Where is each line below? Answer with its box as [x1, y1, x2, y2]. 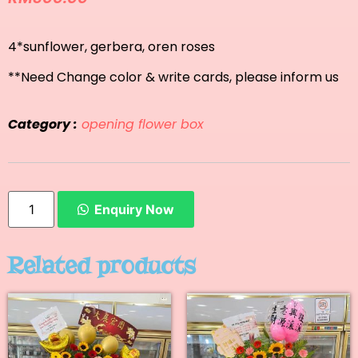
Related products [8, 249, 196, 280]
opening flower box [82, 114, 204, 133]
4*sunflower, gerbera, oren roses [8, 37, 215, 56]
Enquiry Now [94, 201, 175, 217]
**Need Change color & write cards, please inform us [8, 68, 339, 87]
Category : [8, 114, 78, 133]
